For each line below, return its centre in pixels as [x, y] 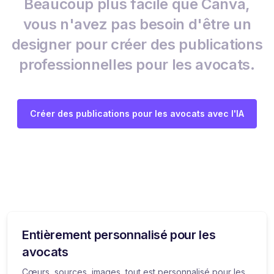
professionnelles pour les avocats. [137, 64]
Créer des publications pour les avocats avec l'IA [137, 113]
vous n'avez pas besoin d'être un [137, 24]
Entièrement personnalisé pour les [119, 235]
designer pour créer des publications [137, 44]
